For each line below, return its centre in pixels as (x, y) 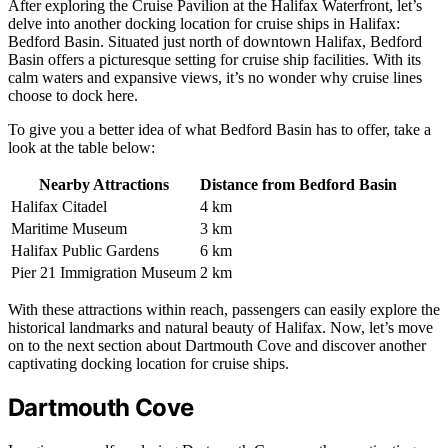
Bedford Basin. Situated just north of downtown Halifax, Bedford (215, 41)
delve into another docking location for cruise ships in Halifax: (204, 23)
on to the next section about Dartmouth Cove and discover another (217, 345)
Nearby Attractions (103, 184)
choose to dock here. (73, 95)
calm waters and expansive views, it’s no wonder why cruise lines (215, 77)
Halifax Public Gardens (85, 250)
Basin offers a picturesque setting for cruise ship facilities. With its (214, 59)
